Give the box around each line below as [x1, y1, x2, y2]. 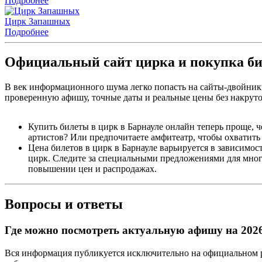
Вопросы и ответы [5, 196, 123, 212]
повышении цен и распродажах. [28, 164, 157, 174]
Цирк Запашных [5, 16, 70, 26]
